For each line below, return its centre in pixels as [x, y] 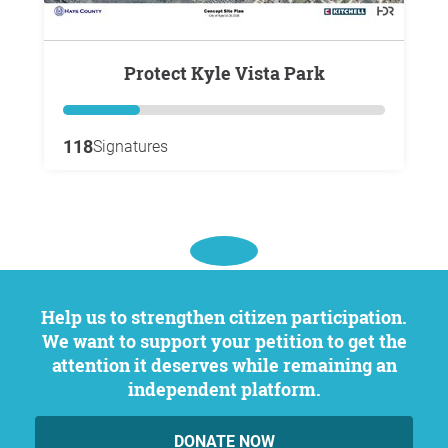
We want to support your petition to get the [224, 341]
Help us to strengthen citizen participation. [48, 317]
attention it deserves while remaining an [224, 365]
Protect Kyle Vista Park [230, 72]
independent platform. [224, 389]
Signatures [130, 146]
